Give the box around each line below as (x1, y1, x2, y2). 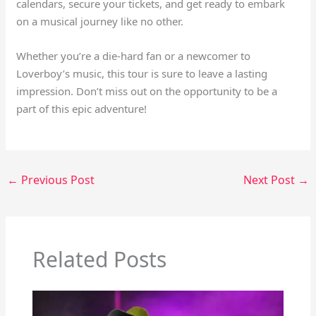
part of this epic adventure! (16, 101, 147, 116)
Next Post (243, 171, 298, 188)
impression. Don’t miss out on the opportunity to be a (16, 83, 278, 98)
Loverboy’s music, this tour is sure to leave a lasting (16, 66, 268, 80)
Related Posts (32, 245, 166, 274)
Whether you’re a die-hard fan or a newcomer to (16, 48, 251, 63)
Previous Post (18, 171, 95, 188)
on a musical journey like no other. (16, 13, 184, 28)
